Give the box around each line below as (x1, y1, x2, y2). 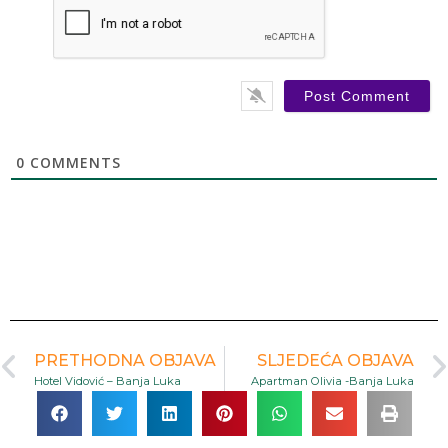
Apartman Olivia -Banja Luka (251, 373, 414, 388)
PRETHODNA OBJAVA (34, 350, 216, 370)
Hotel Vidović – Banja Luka (34, 373, 181, 388)
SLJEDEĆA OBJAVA (257, 350, 414, 370)
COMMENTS (25, 153, 121, 173)
